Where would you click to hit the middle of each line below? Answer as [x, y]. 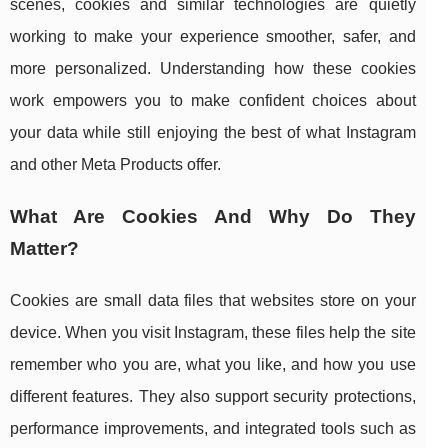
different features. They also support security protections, [213, 397]
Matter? [44, 249]
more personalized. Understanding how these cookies [213, 69]
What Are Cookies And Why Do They [213, 217]
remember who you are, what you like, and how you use [213, 365]
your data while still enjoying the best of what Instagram [213, 133]
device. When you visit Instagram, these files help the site [213, 333]
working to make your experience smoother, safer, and [213, 37]
